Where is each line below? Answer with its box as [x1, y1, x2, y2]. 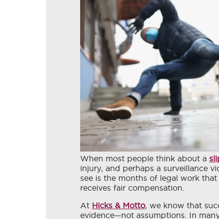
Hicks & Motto [92, 201, 145, 210]
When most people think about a [80, 154, 209, 163]
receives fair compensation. [80, 183, 184, 193]
